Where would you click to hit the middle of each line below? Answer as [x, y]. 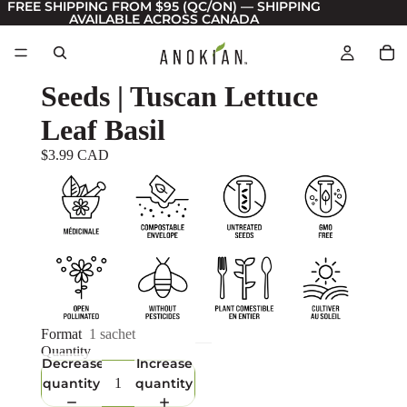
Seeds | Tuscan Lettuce [179, 96]
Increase [164, 363]
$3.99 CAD [74, 155]
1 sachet [112, 334]
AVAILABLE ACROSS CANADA [164, 19]
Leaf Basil [103, 130]
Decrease [73, 363]
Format [61, 334]
